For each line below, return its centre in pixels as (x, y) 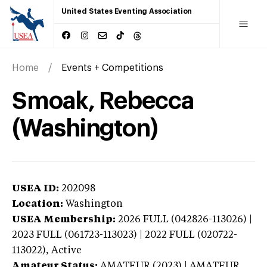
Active (66, 251)
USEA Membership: (64, 220)
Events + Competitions (112, 68)
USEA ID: (35, 189)
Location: (38, 204)
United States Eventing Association (127, 11)
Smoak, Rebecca (103, 101)
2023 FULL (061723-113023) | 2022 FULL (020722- (125, 235)
